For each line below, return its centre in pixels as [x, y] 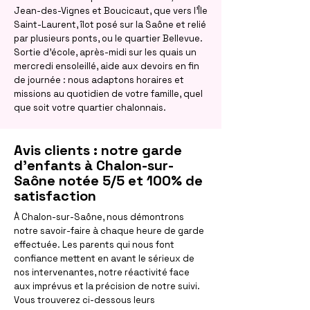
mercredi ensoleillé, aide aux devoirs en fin [107, 66]
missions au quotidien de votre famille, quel [108, 94]
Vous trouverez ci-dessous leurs [84, 300]
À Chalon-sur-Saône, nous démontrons [99, 217]
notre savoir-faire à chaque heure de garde [109, 231]
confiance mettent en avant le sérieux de [104, 258]
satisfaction [55, 196]
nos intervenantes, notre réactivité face [102, 272]
